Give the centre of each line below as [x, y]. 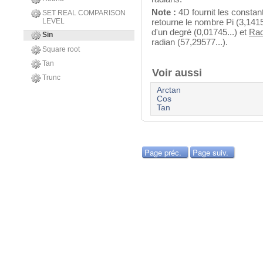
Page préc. [163, 153]
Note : [164, 12]
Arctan [168, 90]
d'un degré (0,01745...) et [200, 32]
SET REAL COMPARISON [84, 13]
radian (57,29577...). [190, 42]
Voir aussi [180, 73]
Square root [61, 49]
